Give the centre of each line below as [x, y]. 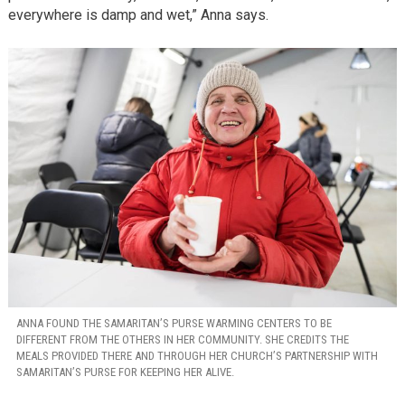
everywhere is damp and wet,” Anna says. [138, 15]
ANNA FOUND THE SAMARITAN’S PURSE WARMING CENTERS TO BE [174, 323]
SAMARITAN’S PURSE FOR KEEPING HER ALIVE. [125, 372]
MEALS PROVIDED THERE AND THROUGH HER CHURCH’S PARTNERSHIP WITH [197, 355]
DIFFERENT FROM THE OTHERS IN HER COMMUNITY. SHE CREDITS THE [182, 339]
